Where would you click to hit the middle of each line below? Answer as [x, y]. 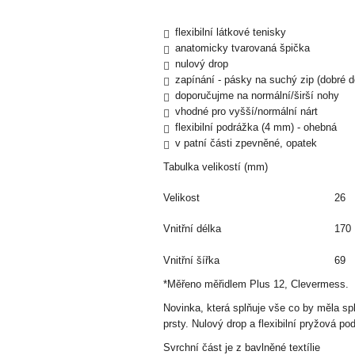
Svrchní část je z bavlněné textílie [242, 347]
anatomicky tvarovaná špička [242, 48]
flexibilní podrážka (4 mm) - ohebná [256, 127]
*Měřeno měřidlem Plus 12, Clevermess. [256, 284]
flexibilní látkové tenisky [231, 32]
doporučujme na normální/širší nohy [257, 95]
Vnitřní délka [192, 228]
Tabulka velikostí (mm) [216, 166]
